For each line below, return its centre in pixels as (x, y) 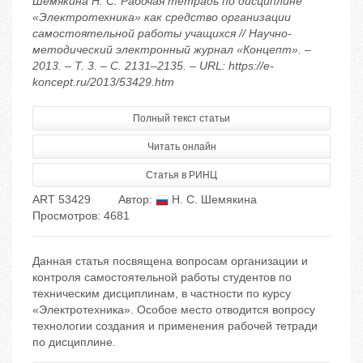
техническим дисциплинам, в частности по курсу (162, 294)
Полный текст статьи (181, 119)
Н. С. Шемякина (213, 200)
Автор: (137, 200)
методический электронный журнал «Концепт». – (172, 50)
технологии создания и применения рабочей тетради (175, 326)
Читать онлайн (181, 147)
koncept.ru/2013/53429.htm (103, 82)
